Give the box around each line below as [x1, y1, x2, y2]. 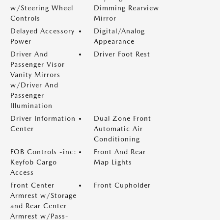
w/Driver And [10, 81, 58, 89]
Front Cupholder [94, 181, 151, 189]
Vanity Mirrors [10, 71, 60, 79]
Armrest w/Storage [10, 192, 77, 199]
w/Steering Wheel [10, 4, 73, 12]
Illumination [10, 102, 53, 110]
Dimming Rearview [94, 4, 159, 12]
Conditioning [94, 135, 140, 143]
